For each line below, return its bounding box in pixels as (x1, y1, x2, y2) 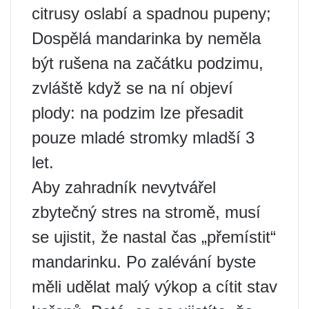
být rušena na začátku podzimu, (32, 54, 263, 72)
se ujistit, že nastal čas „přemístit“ (32, 228, 276, 246)
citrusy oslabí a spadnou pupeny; (32, 4, 271, 23)
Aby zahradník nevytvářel (32, 178, 216, 197)
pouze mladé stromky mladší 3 (32, 128, 255, 147)
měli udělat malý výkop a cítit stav (32, 277, 277, 296)
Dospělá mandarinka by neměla (32, 29, 261, 48)
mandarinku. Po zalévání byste (32, 252, 256, 271)
